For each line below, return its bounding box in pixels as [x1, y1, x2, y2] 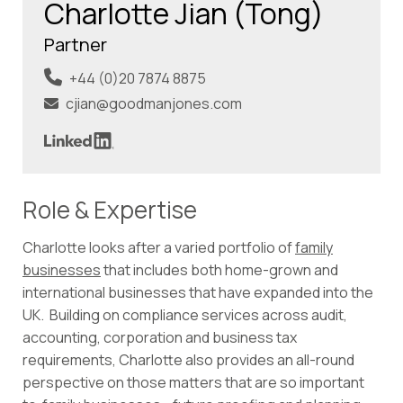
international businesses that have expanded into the [22, 282, 373, 303]
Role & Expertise [22, 193, 197, 227]
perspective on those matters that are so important [22, 372, 364, 393]
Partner [44, 31, 107, 57]
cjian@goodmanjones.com [66, 93, 242, 113]
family [295, 237, 333, 258]
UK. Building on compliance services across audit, [22, 305, 347, 326]
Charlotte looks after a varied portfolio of [22, 237, 295, 258]
